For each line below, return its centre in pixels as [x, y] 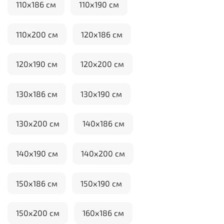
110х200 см [37, 34]
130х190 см [101, 93]
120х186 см [102, 34]
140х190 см [37, 153]
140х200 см [103, 153]
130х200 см [38, 123]
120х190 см [37, 64]
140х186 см [103, 123]
